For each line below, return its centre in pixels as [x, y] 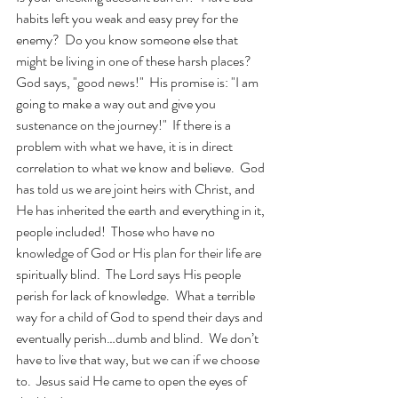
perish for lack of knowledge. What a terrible [137, 295]
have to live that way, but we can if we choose [139, 359]
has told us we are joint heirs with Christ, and [137, 189]
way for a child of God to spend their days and [141, 317]
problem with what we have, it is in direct [126, 146]
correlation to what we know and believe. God [142, 167]
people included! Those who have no [117, 231]
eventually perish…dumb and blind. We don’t [139, 338]
